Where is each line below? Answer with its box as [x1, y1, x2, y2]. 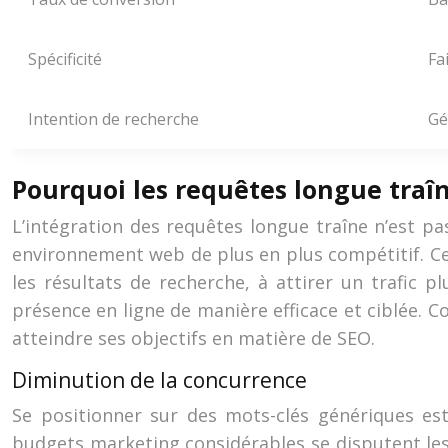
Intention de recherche [28, 108, 199, 130]
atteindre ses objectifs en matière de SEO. [12, 326, 375, 350]
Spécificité [28, 48, 102, 70]
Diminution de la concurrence [12, 366, 307, 394]
